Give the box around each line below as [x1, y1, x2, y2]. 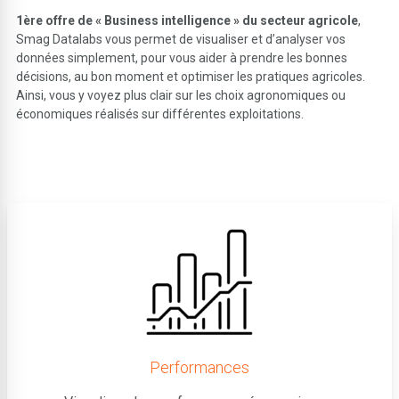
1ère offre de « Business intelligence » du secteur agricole [16, 12, 359, 28]
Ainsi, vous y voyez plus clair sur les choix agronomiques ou [16, 87, 346, 102]
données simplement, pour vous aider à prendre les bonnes [16, 50, 348, 65]
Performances [150, 358, 249, 378]
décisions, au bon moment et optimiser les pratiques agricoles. [16, 69, 366, 84]
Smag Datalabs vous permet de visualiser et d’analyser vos [16, 31, 346, 46]
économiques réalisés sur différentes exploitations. [16, 106, 305, 121]
